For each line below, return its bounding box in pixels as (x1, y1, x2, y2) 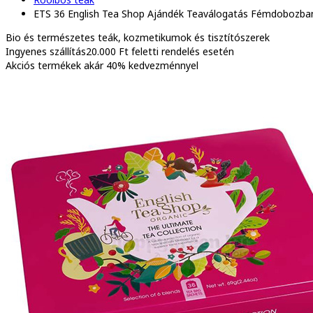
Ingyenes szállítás (6, 44, 86, 58)
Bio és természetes (6, 30, 95, 44)
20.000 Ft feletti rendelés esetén (86, 44, 234, 58)
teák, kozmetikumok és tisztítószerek (98, 30, 270, 44)
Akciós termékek (6, 58, 84, 72)
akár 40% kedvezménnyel (84, 58, 198, 72)
